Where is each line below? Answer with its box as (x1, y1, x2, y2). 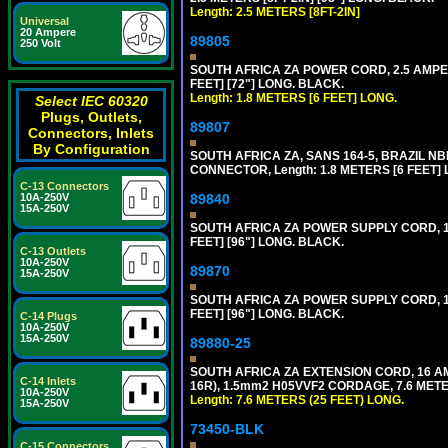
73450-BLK (190, 421, 264, 437)
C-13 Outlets (20, 245, 86, 257)
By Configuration (32, 141, 150, 157)
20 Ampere (20, 26, 76, 38)
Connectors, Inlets (28, 125, 154, 141)
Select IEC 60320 (34, 93, 148, 109)
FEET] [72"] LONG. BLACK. (190, 77, 344, 91)
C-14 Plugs (20, 310, 77, 322)
